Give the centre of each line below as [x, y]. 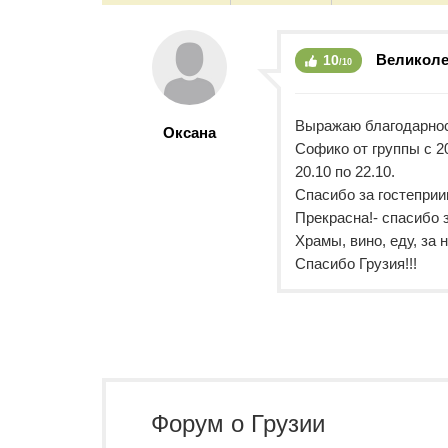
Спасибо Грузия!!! [356, 263]
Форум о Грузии [238, 423]
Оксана [189, 132]
